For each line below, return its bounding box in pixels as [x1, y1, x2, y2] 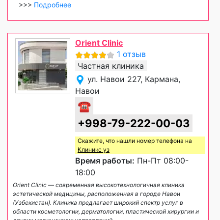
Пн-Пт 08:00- [135, 156, 189, 166]
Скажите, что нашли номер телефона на [78, 137, 192, 145]
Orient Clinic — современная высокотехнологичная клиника [13, 181, 185, 189]
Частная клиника [78, 61, 144, 71]
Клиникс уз [78, 146, 110, 154]
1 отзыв [117, 49, 146, 59]
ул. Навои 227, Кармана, [87, 74, 180, 84]
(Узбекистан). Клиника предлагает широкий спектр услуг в [13, 199, 183, 207]
